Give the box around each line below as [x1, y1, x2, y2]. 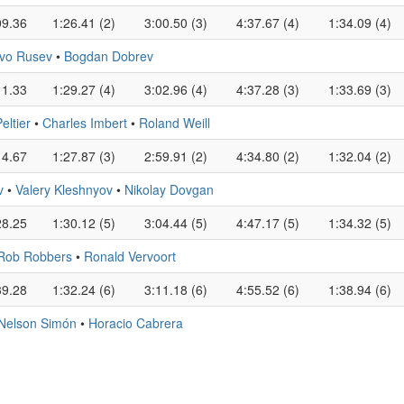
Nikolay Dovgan [124, 180, 214, 198]
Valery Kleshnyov [15, 180, 113, 198]
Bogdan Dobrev [64, 47, 153, 65]
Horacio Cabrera [88, 314, 183, 332]
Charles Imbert [42, 114, 127, 132]
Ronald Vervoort [84, 247, 176, 265]
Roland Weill [139, 114, 210, 132]
